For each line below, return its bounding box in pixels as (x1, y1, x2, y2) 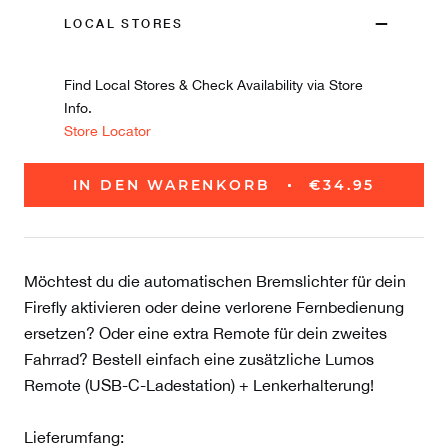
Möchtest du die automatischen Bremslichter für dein (24, 272, 406, 291)
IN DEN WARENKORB (72, 176, 271, 195)
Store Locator (64, 123, 151, 140)
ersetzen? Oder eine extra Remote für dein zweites (24, 324, 387, 343)
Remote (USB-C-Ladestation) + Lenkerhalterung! (24, 376, 374, 395)
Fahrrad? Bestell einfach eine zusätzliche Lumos (24, 350, 374, 369)
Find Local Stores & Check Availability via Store (64, 77, 363, 94)
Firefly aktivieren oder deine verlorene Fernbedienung (24, 298, 404, 317)
